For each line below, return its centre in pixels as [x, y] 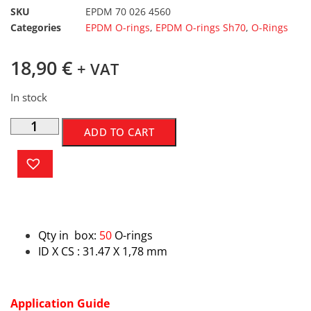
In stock [29, 98]
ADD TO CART [119, 132]
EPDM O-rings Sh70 [201, 27]
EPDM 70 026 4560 [128, 11]
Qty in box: [69, 235]
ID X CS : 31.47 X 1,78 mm [103, 251]
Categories [36, 27]
